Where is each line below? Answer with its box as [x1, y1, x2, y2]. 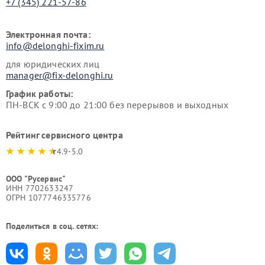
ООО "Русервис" [6, 173, 66, 184]
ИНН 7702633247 [6, 183, 74, 193]
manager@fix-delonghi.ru [6, 69, 114, 81]
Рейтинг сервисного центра [6, 129, 123, 141]
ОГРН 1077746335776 [6, 192, 91, 203]
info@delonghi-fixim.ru [6, 40, 105, 51]
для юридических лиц [6, 58, 99, 70]
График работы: [6, 88, 73, 99]
